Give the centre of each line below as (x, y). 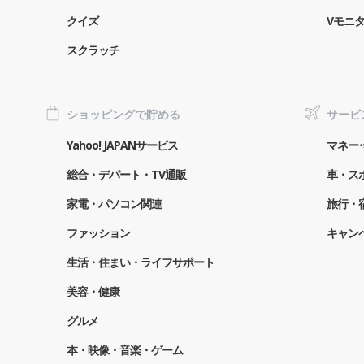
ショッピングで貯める (123, 114)
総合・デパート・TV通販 (126, 174)
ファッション (98, 232)
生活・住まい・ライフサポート (141, 262)
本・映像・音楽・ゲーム (125, 349)
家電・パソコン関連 (114, 203)
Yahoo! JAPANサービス (122, 145)
